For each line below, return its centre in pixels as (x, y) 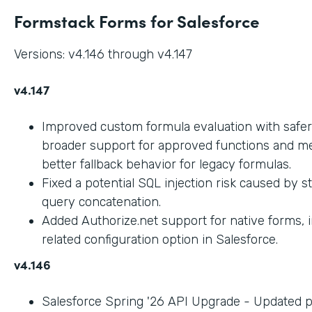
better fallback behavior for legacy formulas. (166, 164)
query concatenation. (101, 202)
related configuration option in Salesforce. (160, 239)
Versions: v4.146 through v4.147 (103, 54)
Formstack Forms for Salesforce (137, 20)
